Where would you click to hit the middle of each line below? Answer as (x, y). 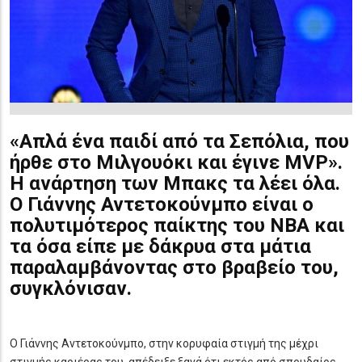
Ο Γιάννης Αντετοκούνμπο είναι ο (162, 204)
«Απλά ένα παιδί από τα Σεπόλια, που (179, 141)
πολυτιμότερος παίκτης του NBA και (177, 225)
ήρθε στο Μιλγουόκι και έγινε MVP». (176, 162)
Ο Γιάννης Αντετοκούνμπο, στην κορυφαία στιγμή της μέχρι (164, 343)
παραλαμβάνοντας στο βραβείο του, (174, 267)
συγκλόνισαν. (71, 288)
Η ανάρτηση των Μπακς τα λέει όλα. (175, 183)
